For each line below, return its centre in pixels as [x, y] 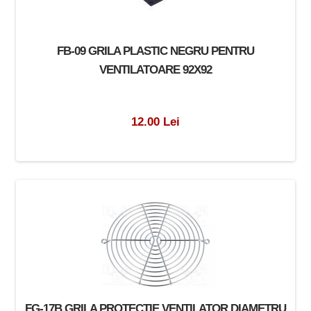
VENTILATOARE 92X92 [155, 69]
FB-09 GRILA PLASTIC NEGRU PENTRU [155, 50]
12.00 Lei [155, 121]
